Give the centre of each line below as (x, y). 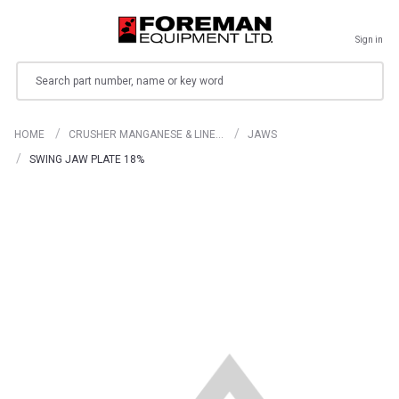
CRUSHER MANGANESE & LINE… (146, 134)
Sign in (369, 40)
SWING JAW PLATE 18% (87, 159)
